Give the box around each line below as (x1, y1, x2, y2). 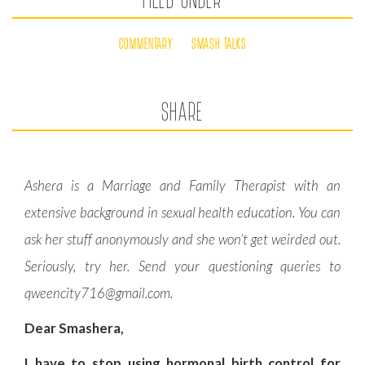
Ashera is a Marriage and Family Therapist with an (24, 177, 341, 194)
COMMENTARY (118, 34, 173, 52)
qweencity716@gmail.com (24, 284, 170, 301)
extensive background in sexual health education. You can (24, 204, 341, 221)
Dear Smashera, (24, 319, 124, 336)
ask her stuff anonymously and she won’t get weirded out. (24, 231, 341, 248)
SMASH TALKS (191, 34, 247, 52)
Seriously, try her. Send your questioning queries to (24, 257, 341, 275)
